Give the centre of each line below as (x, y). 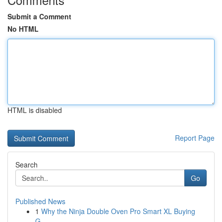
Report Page (195, 138)
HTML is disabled (35, 110)
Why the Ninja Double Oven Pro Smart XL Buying (118, 211)
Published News (40, 201)
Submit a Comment (39, 16)
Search (27, 165)
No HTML (23, 29)
